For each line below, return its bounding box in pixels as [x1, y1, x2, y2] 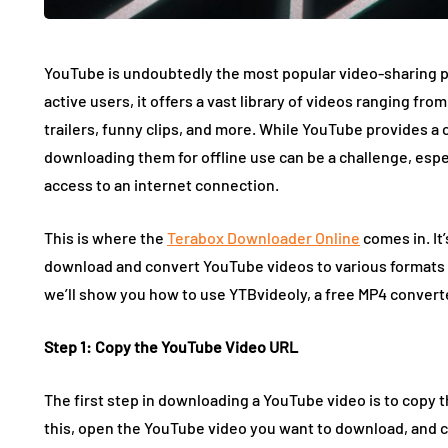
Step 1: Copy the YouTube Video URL [44, 336, 298, 356]
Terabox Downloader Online [167, 227, 360, 247]
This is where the [44, 227, 167, 247]
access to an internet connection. [44, 174, 279, 194]
